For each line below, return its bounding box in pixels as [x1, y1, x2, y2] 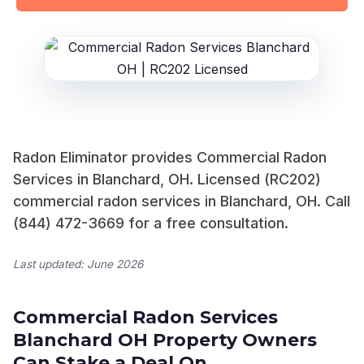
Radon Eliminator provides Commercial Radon [13, 149, 327, 166]
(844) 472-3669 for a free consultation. [13, 214, 288, 232]
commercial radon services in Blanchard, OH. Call [13, 193, 350, 210]
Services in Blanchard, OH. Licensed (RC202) [13, 171, 321, 188]
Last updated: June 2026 [13, 258, 143, 271]
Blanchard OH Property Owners [13, 329, 317, 352]
